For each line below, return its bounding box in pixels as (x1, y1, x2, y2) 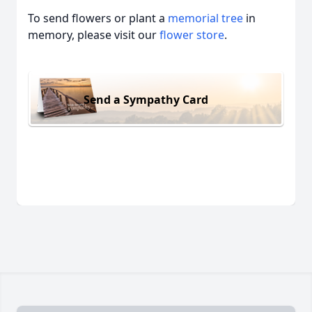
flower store (159, 27, 224, 42)
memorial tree (168, 10, 243, 26)
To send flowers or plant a (28, 10, 168, 26)
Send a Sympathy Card (84, 91, 208, 107)
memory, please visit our (28, 27, 159, 42)
